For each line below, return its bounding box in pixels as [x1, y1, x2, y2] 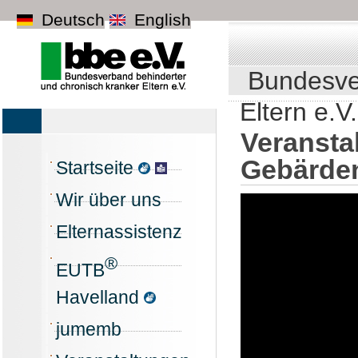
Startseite [56, 157, 138, 178]
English [129, 10, 192, 29]
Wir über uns [56, 189, 161, 210]
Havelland [56, 286, 144, 308]
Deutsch [37, 10, 105, 29]
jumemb [56, 318, 121, 340]
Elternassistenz [56, 221, 182, 242]
